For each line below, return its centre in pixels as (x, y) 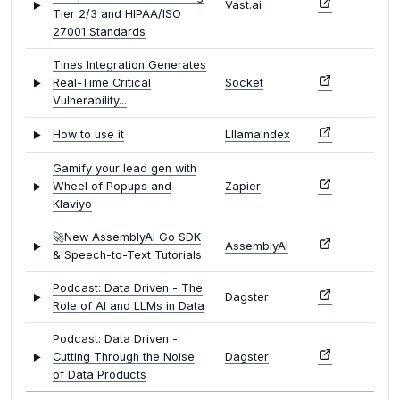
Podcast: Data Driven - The (128, 288)
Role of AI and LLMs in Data (129, 306)
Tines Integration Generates (129, 65)
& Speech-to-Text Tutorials (127, 255)
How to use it (88, 135)
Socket (244, 83)
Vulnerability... (90, 101)
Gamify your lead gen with (125, 169)
